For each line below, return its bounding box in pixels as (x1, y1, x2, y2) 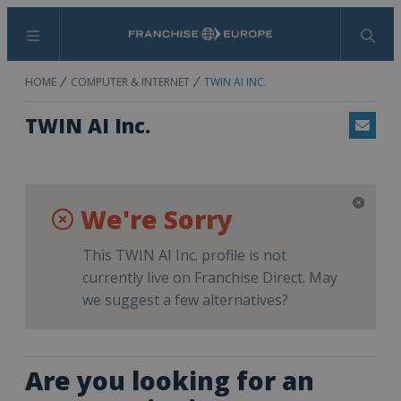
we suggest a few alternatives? (82, 290, 288, 310)
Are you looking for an (25, 363, 314, 397)
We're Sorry (81, 201, 233, 236)
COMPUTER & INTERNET (71, 74, 190, 90)
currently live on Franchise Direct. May (82, 268, 337, 287)
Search (199, 33, 244, 54)
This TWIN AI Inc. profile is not (82, 245, 286, 265)
